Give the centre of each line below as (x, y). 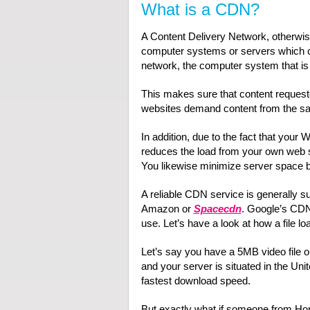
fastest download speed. (195, 281)
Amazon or (167, 209)
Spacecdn (217, 209)
